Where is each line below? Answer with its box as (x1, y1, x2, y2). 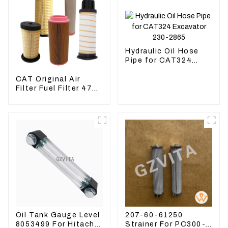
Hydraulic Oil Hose (125, 47, 199, 55)
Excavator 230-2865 (125, 66, 207, 74)
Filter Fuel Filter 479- (15, 84, 102, 92)
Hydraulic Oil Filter (15, 102, 90, 110)
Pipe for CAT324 (125, 56, 192, 65)
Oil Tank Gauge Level (15, 211, 100, 219)
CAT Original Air (15, 75, 80, 83)
